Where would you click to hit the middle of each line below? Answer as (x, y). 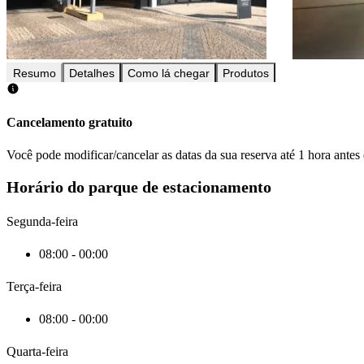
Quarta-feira (37, 351)
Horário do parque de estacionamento (139, 187)
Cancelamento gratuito (69, 123)
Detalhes (92, 74)
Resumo (35, 74)
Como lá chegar (169, 74)
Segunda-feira (42, 221)
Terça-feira (34, 286)
